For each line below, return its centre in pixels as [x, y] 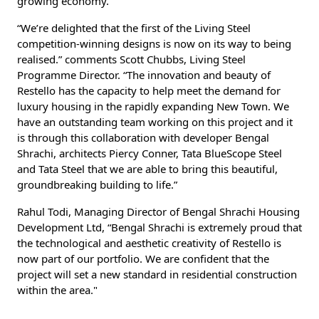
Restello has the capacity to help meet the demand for [149, 90]
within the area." [57, 289]
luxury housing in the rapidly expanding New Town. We [153, 106]
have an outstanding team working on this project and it [155, 121]
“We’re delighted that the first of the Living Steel [134, 27]
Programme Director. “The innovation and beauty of [144, 74]
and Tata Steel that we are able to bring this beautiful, [147, 168]
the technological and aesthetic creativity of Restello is [149, 242]
